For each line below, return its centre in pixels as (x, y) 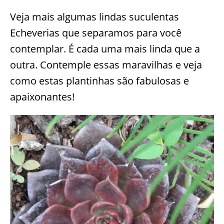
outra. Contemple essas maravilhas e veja (106, 65)
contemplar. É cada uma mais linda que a (105, 49)
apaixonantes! (42, 97)
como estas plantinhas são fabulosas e (99, 81)
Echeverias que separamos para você (96, 33)
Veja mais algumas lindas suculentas (94, 17)
